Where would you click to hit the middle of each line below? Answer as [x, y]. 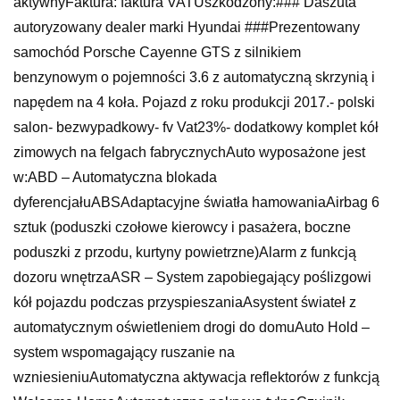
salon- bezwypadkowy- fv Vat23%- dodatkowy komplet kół [196, 128]
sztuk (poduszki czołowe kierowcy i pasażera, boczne [182, 228]
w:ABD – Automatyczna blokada [115, 178]
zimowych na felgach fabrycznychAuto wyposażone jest [189, 153]
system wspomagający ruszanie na [124, 353]
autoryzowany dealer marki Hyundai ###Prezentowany [187, 28]
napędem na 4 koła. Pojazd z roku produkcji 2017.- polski [194, 103]
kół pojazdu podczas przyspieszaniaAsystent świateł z [185, 303]
